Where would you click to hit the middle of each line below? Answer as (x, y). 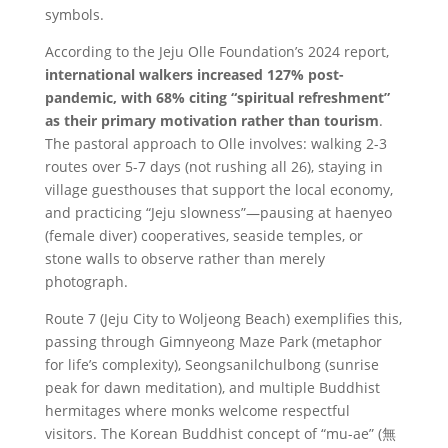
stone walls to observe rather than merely (184, 259)
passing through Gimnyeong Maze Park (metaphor (213, 342)
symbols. (74, 15)
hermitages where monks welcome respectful (197, 411)
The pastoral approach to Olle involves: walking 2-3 (215, 144)
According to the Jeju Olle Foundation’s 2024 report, (216, 52)
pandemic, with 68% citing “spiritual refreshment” (217, 98)
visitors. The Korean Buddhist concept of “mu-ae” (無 (220, 434)
